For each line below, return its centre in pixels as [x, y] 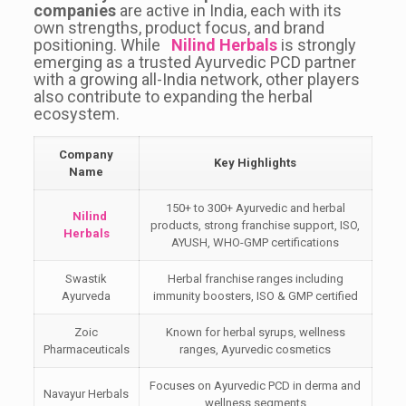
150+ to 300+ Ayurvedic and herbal [255, 208]
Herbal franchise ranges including [255, 278]
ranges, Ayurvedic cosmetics [256, 349]
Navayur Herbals [87, 393]
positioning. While [98, 44]
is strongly [316, 44]
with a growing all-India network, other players [196, 79]
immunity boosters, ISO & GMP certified [255, 295]
